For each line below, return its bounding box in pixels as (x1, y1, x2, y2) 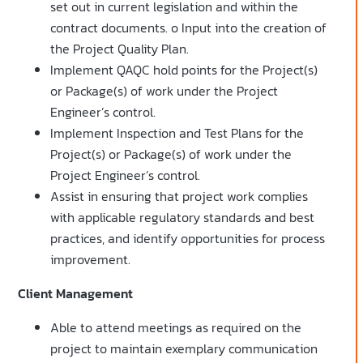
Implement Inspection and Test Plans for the (50, 123, 304, 143)
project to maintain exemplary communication (50, 339, 318, 359)
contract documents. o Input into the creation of (50, 18, 327, 38)
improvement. (50, 250, 130, 270)
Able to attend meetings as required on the (50, 318, 301, 338)
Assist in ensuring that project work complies (50, 186, 308, 207)
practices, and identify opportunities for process (50, 228, 325, 249)
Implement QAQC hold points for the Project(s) (50, 60, 318, 80)
